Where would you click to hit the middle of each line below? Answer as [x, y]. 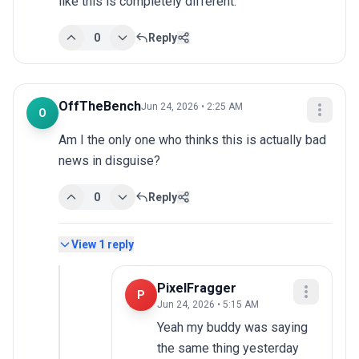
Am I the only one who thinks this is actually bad [192, 140]
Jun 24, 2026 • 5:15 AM [208, 305]
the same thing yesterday [228, 349]
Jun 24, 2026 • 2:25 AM [192, 107]
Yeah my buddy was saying [232, 328]
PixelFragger [197, 288]
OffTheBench [100, 107]
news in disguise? [109, 161]
